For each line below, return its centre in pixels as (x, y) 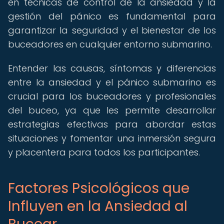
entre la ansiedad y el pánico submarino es (112, 82)
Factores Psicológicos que (99, 188)
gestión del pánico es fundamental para (112, 16)
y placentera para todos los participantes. (104, 152)
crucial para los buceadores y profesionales (112, 96)
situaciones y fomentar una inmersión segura (112, 138)
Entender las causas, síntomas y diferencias (112, 68)
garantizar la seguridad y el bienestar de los (112, 30)
